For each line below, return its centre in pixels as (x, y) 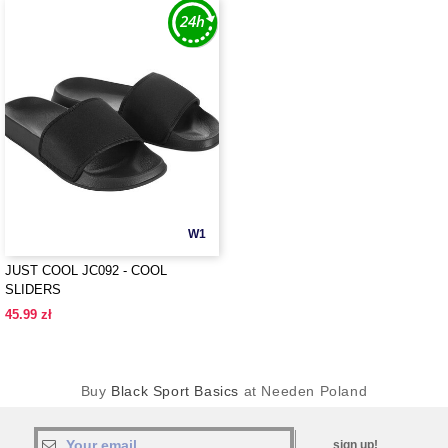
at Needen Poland (303, 391)
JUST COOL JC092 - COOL (86, 270)
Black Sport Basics (175, 391)
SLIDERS (33, 289)
